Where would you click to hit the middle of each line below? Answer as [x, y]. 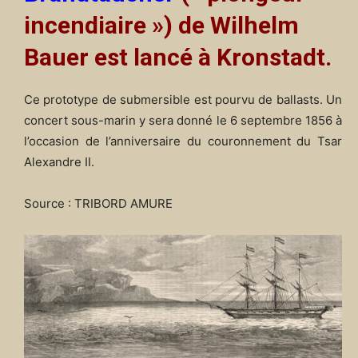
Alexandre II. [59, 162]
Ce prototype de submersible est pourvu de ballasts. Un [183, 100]
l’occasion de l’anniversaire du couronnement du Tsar [183, 141]
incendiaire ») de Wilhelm [161, 25]
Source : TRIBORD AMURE [98, 204]
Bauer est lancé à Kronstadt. [178, 57]
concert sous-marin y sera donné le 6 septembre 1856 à [183, 121]
